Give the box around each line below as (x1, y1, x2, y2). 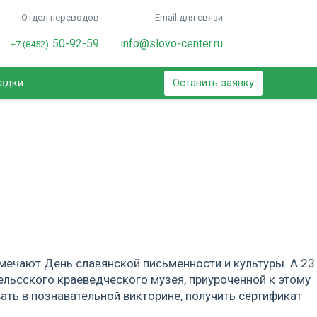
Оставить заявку (173, 76, 254, 89)
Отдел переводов (21, 12, 99, 23)
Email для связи (154, 12, 223, 23)
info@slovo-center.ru (120, 37, 223, 50)
